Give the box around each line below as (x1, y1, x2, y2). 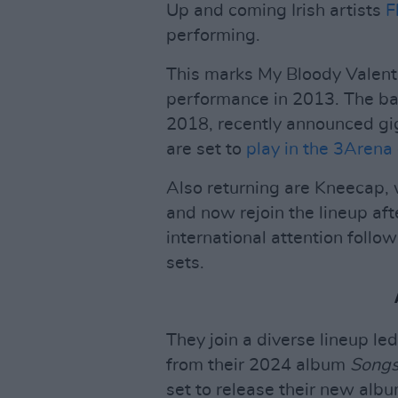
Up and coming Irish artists (166, 2, 386, 20)
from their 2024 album (166, 356, 350, 374)
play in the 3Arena (246, 140, 393, 158)
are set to (166, 140, 246, 158)
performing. (166, 27, 260, 44)
